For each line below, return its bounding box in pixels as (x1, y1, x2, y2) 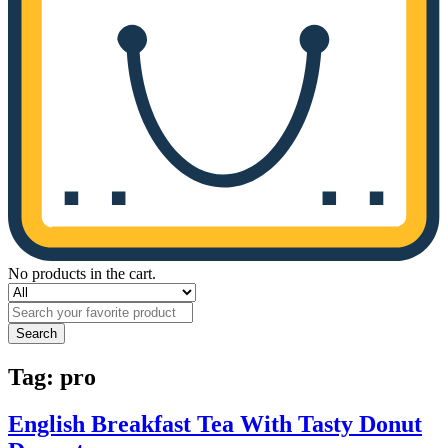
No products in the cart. (8, 265, 156, 282)
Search (16, 326, 57, 341)
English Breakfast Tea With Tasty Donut (8, 410, 422, 437)
